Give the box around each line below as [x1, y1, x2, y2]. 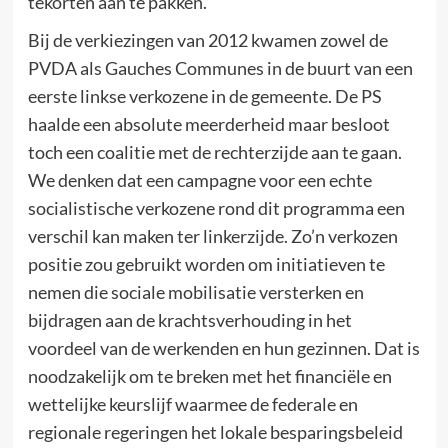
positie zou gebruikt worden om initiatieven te [27, 252, 385, 275]
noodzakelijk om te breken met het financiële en [27, 364, 392, 387]
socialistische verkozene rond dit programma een [27, 196, 405, 219]
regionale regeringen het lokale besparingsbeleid [27, 420, 403, 443]
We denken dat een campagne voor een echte [27, 168, 372, 191]
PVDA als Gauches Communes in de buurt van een [27, 56, 413, 79]
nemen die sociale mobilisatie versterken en [27, 280, 364, 303]
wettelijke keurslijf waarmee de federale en [27, 392, 358, 415]
